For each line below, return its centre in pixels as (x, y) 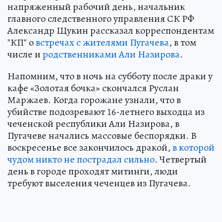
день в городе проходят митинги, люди (93, 171)
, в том (183, 42)
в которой (194, 147)
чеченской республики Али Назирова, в (93, 124)
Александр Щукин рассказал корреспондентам (111, 30)
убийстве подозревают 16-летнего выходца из (106, 112)
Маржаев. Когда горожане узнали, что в (94, 100)
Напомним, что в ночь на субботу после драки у (110, 76)
